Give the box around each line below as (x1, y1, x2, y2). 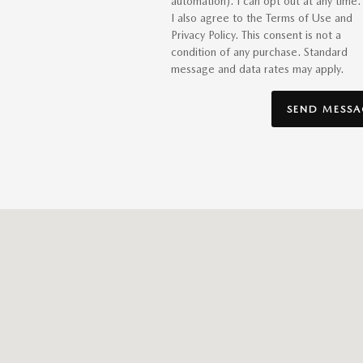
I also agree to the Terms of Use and (170, 11, 352, 25)
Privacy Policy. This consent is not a (170, 28, 341, 42)
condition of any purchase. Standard (170, 45, 348, 59)
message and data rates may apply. (170, 62, 344, 76)
